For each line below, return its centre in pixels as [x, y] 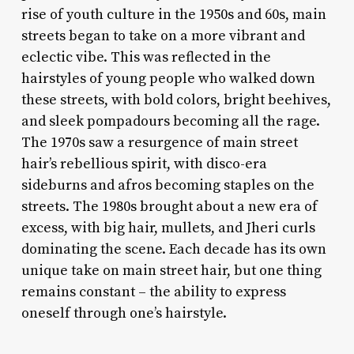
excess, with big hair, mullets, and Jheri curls [168, 228]
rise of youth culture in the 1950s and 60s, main [173, 14]
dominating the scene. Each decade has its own [173, 249]
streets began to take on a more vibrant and [163, 36]
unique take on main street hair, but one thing [171, 270]
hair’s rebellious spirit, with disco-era [144, 164]
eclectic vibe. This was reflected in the [146, 57]
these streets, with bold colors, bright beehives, [176, 100]
